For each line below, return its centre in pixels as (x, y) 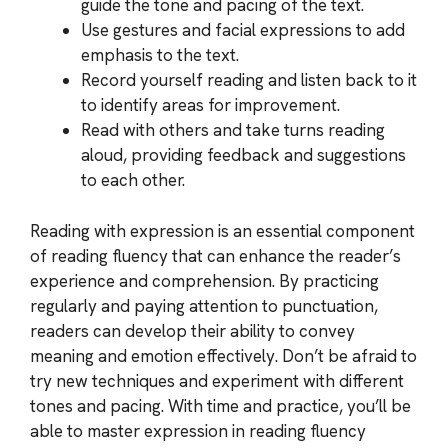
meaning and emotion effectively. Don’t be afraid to (223, 355)
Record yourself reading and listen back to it (249, 80)
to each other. (133, 180)
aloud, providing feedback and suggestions (243, 155)
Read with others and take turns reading (233, 130)
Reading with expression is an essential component (222, 230)
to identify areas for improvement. (210, 105)
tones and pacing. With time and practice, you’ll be (220, 405)
